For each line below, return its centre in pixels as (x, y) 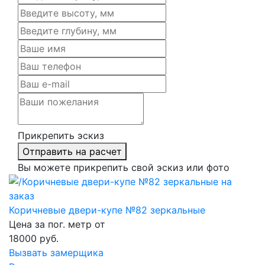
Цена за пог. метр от (57, 224)
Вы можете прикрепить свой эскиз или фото (124, 168)
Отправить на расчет (72, 152)
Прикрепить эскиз (61, 136)
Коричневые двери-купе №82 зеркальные (107, 210)
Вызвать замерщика (56, 253)
